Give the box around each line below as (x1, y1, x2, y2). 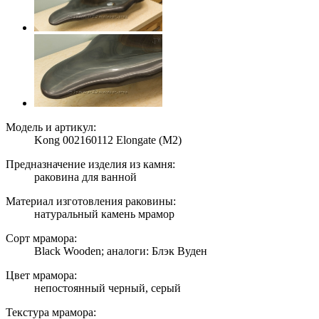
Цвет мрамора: (6, 268, 77, 281)
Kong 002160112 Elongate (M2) (34, 133, 182, 146)
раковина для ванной (34, 170, 137, 183)
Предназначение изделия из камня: (6, 157, 175, 170)
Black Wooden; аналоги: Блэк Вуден (34, 244, 207, 257)
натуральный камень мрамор (34, 207, 174, 220)
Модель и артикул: (6, 120, 96, 133)
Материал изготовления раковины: (6, 194, 176, 207)
